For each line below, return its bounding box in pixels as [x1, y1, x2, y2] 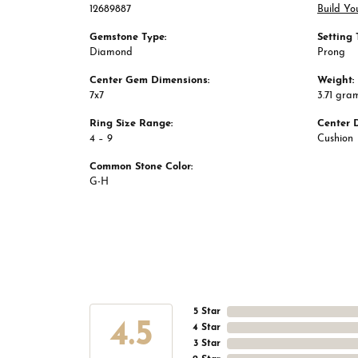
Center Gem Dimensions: [89, 75, 209, 86]
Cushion [317, 133, 353, 145]
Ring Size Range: [89, 118, 173, 129]
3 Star [193, 339, 221, 349]
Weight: [317, 75, 354, 86]
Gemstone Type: [89, 32, 166, 43]
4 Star [193, 323, 221, 333]
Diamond [89, 47, 133, 58]
